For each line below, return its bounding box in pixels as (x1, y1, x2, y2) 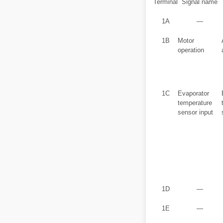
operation (178, 46, 204, 54)
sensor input (178, 109, 213, 116)
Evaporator (178, 90, 209, 97)
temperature (178, 99, 212, 107)
